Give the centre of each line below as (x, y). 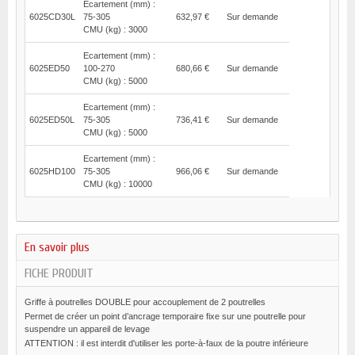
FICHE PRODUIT (59, 273)
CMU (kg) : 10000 (118, 184)
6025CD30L (52, 17)
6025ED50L (52, 120)
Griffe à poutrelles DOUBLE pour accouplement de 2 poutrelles (145, 302)
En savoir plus (57, 247)
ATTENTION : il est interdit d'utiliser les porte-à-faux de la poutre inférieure (166, 343)
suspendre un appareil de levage (87, 329)
